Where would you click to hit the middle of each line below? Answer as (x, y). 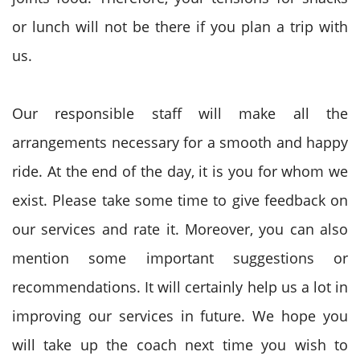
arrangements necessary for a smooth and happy (180, 142)
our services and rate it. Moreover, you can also (180, 229)
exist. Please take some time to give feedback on (180, 200)
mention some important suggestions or (180, 258)
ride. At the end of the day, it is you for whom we (180, 171)
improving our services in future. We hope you (180, 316)
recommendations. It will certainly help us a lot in (180, 287)
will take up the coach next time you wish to (180, 345)
